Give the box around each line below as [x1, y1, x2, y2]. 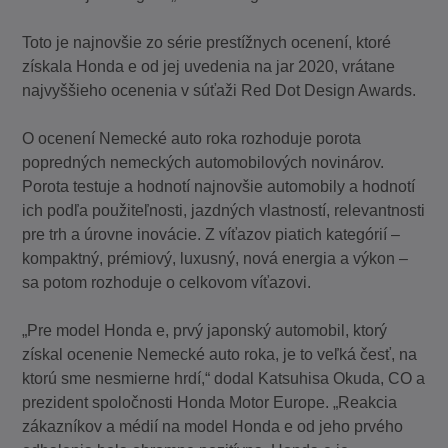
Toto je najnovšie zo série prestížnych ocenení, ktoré [22, 34, 392, 52]
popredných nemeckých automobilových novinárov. [22, 154, 385, 172]
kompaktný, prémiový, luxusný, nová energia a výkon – [22, 250, 409, 268]
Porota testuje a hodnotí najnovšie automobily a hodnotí [22, 178, 416, 196]
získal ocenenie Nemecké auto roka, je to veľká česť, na [22, 346, 418, 364]
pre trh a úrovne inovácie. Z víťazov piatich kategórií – [22, 226, 401, 244]
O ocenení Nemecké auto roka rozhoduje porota [22, 130, 362, 148]
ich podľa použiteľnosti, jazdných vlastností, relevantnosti [22, 202, 426, 220]
